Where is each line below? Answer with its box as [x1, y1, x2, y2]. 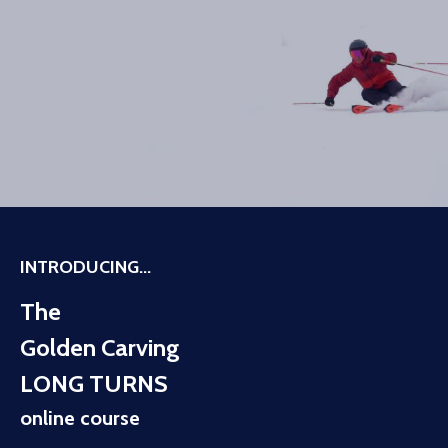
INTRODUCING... [20, 256, 151, 279]
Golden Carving [20, 333, 180, 363]
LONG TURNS [20, 369, 168, 399]
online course [20, 406, 140, 431]
